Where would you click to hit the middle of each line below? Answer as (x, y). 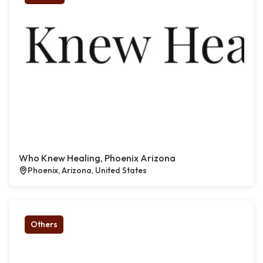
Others (44, 225)
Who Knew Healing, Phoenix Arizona (97, 158)
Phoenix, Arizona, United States (87, 171)
